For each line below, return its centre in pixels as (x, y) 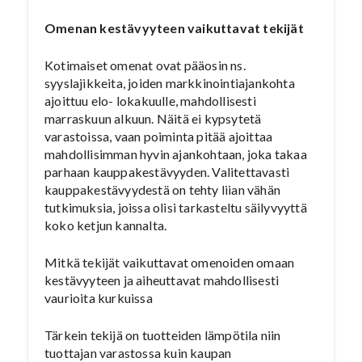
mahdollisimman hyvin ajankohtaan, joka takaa (176, 154)
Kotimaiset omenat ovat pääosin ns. (145, 65)
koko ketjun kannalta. (106, 225)
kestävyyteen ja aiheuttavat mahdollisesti (162, 280)
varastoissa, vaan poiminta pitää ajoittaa (159, 136)
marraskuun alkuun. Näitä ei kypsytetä (153, 118)
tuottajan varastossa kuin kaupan (138, 353)
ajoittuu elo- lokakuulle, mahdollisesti (150, 101)
